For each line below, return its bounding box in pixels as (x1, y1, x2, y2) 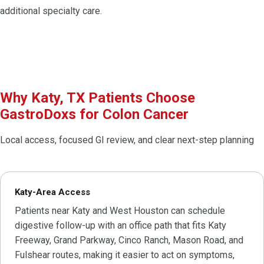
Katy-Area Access (15, 186, 90, 197)
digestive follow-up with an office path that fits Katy (15, 219, 226, 231)
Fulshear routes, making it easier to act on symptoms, (15, 249, 235, 260)
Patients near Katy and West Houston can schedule (15, 204, 225, 216)
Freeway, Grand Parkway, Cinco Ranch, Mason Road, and (15, 234, 243, 246)
